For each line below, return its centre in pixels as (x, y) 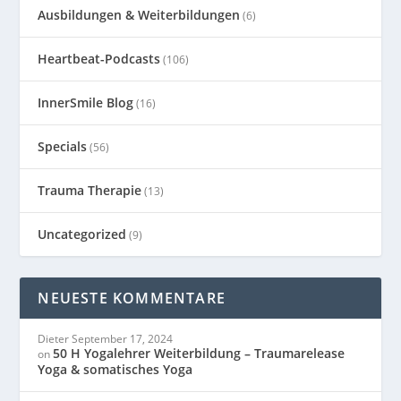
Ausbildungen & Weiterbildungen (139, 15)
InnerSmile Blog (86, 103)
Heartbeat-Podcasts (99, 59)
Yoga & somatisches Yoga (115, 370)
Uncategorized (82, 235)
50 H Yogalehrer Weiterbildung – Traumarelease (199, 354)
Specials (63, 147)
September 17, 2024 (123, 339)
